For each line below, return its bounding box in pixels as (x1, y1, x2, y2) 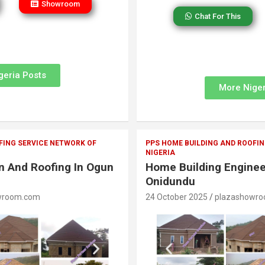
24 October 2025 (145, 192, 208, 202)
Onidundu (145, 174, 195, 188)
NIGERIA (145, 148, 175, 157)
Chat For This (194, 12, 241, 21)
